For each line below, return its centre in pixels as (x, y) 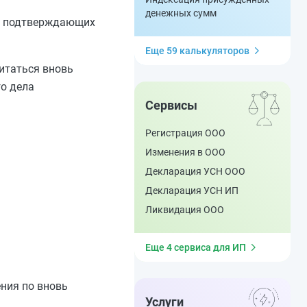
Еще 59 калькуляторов (197, 51)
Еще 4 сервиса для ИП (196, 247)
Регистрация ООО (185, 133)
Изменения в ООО (185, 152)
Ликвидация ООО (185, 210)
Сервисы (171, 105)
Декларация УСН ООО (195, 171)
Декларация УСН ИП (192, 191)
